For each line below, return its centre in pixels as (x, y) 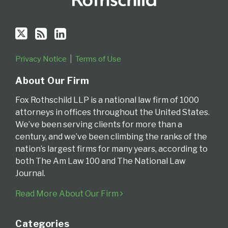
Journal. (30, 173)
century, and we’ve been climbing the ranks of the (111, 136)
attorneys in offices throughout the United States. (112, 112)
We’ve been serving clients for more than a (99, 124)
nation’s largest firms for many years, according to (111, 149)
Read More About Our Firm (68, 193)
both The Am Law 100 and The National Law (101, 161)
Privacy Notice (41, 59)
